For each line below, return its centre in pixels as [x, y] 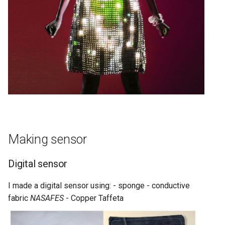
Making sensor [47, 139]
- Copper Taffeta [94, 198]
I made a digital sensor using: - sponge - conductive [99, 185]
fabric [19, 198]
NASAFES [47, 198]
